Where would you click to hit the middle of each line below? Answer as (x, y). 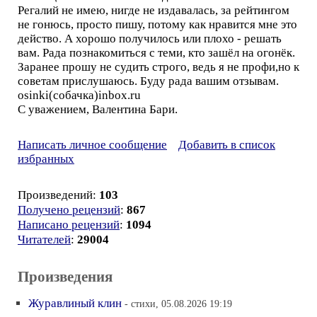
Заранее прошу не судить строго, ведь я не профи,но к (158, 67)
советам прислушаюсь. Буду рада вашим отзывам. (148, 81)
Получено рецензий (69, 209)
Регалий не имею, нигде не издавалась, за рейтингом (154, 10)
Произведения (65, 276)
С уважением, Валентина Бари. (98, 109)
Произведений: (58, 195)
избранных (46, 158)
